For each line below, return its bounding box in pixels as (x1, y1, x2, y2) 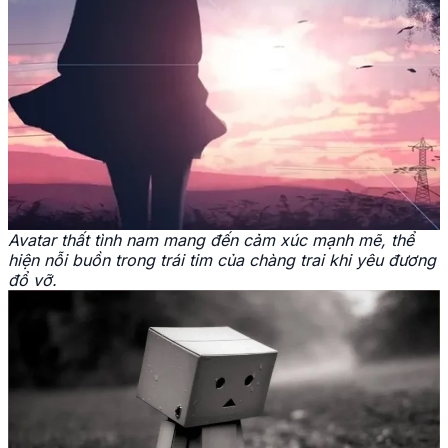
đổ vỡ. (8, 270, 57, 291)
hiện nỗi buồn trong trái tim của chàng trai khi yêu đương (8, 250, 436, 271)
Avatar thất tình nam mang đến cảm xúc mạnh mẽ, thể (8, 230, 414, 251)
